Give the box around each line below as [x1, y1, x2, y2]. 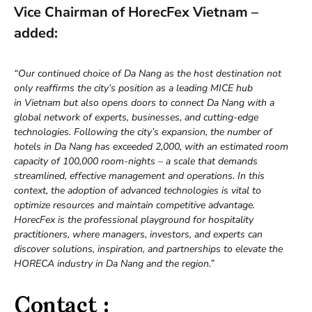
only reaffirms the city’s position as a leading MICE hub [14, 81, 253, 95]
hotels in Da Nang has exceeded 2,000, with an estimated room [14, 139, 288, 153]
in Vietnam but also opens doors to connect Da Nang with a [14, 95, 274, 109]
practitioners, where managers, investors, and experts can [14, 227, 263, 241]
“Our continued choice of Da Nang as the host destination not [14, 66, 281, 80]
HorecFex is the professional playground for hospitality [14, 212, 253, 226]
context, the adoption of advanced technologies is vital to [14, 183, 261, 197]
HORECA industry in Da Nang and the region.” [14, 256, 214, 270]
